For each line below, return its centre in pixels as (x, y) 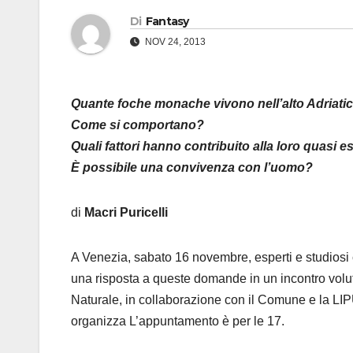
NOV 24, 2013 (174, 42)
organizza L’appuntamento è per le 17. (178, 321)
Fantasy (167, 22)
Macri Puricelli (126, 213)
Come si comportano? (137, 125)
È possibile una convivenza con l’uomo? (192, 168)
